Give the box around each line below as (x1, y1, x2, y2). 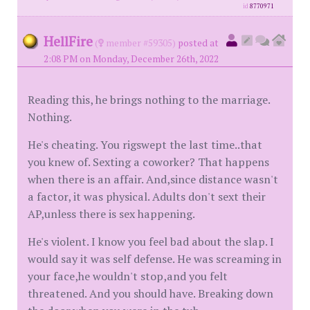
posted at (178, 37, 219, 49)
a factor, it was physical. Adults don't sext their (28, 189, 266, 204)
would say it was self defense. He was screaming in (28, 251, 282, 266)
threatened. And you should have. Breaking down (28, 286, 273, 301)
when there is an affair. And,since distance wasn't (28, 172, 278, 187)
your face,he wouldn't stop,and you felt (28, 268, 228, 284)
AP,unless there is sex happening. (28, 206, 195, 221)
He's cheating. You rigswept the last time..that (28, 137, 262, 152)
